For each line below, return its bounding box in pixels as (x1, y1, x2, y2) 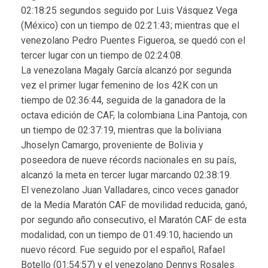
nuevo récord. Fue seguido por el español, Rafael (21, 243, 225, 255)
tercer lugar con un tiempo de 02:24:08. (21, 49, 182, 61)
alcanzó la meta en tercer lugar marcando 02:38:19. (21, 169, 232, 181)
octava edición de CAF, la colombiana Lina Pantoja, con (21, 109, 247, 121)
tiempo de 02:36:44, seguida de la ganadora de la (21, 94, 226, 106)
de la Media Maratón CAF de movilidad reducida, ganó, (21, 199, 247, 211)
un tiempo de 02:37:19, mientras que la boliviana (21, 124, 221, 136)
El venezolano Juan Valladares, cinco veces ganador (21, 184, 239, 196)
